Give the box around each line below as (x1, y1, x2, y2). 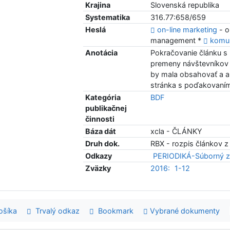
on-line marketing (157, 25, 218, 34)
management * (150, 36, 204, 45)
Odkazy (85, 151, 112, 161)
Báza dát (85, 127, 117, 136)
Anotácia (85, 48, 118, 57)
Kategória (85, 93, 121, 102)
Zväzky (85, 164, 111, 173)
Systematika (85, 13, 130, 22)
